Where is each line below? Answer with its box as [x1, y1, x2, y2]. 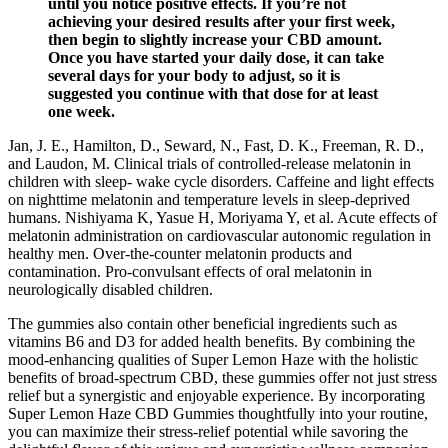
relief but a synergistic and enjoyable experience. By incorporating [8, 386, 425, 404]
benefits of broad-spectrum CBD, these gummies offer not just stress [8, 368, 437, 386]
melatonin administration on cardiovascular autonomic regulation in [8, 226, 431, 244]
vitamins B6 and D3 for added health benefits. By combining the [8, 332, 415, 350]
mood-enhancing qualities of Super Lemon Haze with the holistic [8, 350, 418, 368]
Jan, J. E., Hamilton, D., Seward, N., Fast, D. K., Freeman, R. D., [8, 136, 424, 154]
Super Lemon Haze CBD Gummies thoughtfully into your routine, [8, 404, 428, 422]
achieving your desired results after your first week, [48, 12, 395, 30]
